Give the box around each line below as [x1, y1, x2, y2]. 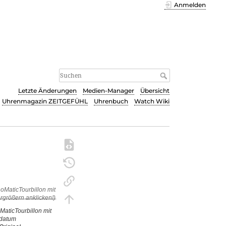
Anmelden [174, 1, 206, 9]
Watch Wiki [134, 97, 169, 105]
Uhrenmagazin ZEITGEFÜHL [2, 97, 88, 105]
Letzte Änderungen [18, 87, 77, 95]
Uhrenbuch [94, 97, 128, 105]
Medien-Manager [83, 87, 134, 95]
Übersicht [140, 87, 169, 95]
